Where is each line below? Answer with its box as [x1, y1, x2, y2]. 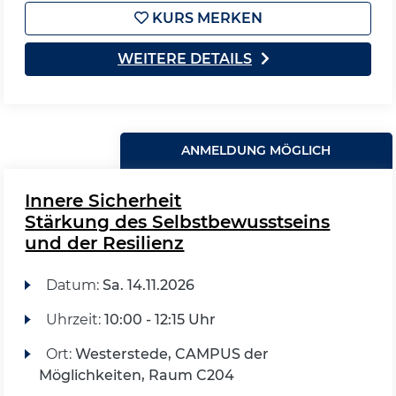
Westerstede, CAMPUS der [74, 346, 269, 362]
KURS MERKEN [148, 10, 263, 27]
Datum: [45, 277, 103, 293]
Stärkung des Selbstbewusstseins [25, 211, 331, 232]
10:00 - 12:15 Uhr [103, 311, 216, 328]
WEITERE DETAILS [118, 50, 252, 67]
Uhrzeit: [45, 311, 104, 328]
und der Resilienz [25, 232, 185, 254]
